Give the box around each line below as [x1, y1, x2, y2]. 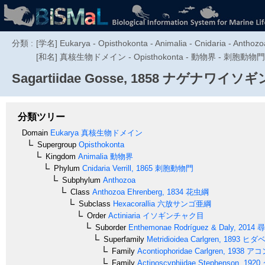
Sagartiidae [12, 71, 81, 86]
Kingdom [46, 151, 76, 161]
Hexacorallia [111, 199, 155, 208]
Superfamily [104, 234, 144, 244]
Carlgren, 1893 [188, 234, 240, 244]
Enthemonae [126, 222, 172, 232]
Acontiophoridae [135, 246, 192, 256]
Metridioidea [144, 234, 188, 244]
